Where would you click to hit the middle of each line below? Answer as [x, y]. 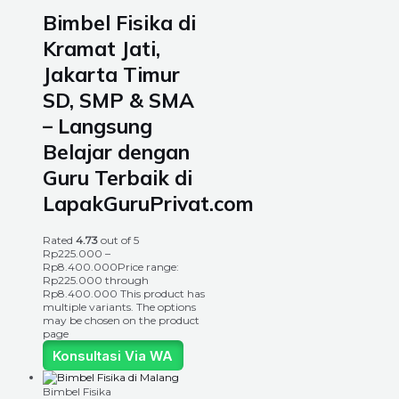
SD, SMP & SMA [118, 101]
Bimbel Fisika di [119, 23]
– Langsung [98, 126]
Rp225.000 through [96, 281]
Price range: [148, 267]
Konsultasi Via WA [113, 355]
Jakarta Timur [111, 75]
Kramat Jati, [102, 49]
